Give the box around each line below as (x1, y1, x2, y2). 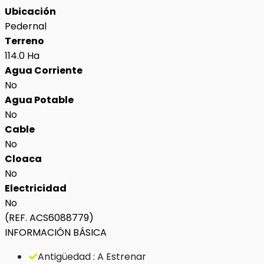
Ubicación (5, 5, 56, 18)
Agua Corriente (5, 64, 82, 77)
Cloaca (5, 152, 42, 166)
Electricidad (5, 181, 67, 195)
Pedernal (5, 19, 47, 33)
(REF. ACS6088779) (5, 211, 94, 225)
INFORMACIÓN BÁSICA (5, 226, 107, 239)
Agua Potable (5, 93, 74, 107)
